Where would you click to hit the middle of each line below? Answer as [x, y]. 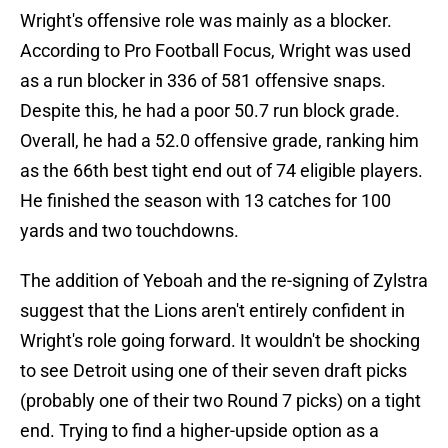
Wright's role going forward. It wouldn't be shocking [220, 341]
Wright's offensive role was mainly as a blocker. [206, 21]
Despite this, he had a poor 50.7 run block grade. [210, 111]
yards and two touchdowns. [129, 231]
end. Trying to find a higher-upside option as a [199, 431]
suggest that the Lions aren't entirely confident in [212, 311]
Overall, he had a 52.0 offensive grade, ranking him [219, 141]
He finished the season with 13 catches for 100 [205, 201]
